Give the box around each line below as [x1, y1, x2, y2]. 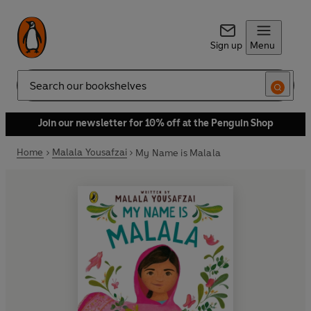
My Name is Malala [135, 146, 221, 159]
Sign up [210, 40, 242, 51]
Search [17, 85, 47, 97]
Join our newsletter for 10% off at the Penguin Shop [37, 117, 274, 129]
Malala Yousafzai [51, 146, 128, 158]
